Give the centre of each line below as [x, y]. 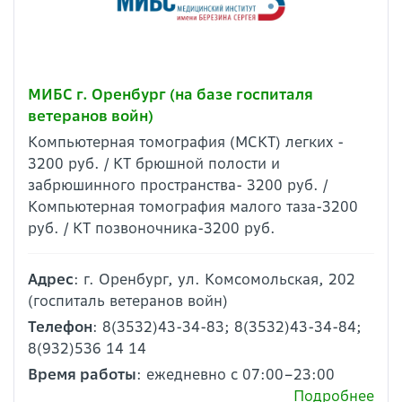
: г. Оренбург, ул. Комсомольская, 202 [214, 280]
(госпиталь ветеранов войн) [128, 301]
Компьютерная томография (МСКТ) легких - [186, 142]
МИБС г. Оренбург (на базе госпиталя [170, 95]
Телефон [60, 327]
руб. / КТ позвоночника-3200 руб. [152, 228]
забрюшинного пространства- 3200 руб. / [178, 185]
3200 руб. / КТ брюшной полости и [154, 164]
